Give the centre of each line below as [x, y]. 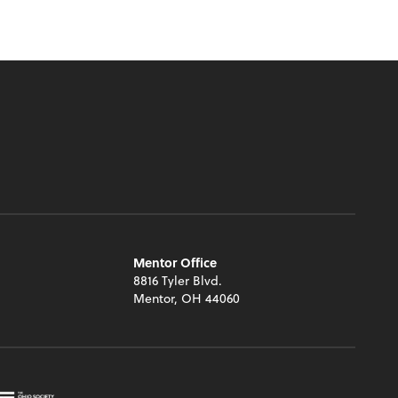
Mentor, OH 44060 [187, 298]
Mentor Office [175, 263]
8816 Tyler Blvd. [178, 281]
